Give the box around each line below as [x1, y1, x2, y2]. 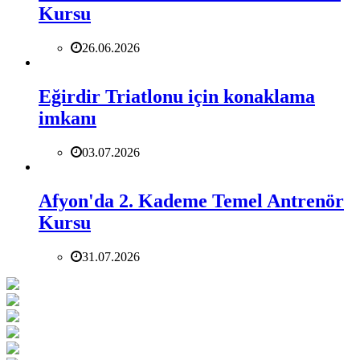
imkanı [39, 108, 96, 129]
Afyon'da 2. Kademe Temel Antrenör [39, 190, 344, 211]
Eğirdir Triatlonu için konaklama [39, 86, 315, 108]
